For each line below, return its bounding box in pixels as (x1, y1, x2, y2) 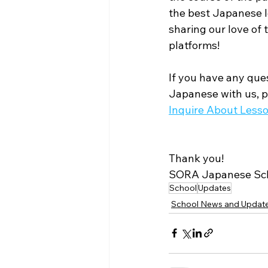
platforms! (169, 38, 222, 52)
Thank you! (169, 151, 224, 165)
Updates (198, 182, 231, 193)
